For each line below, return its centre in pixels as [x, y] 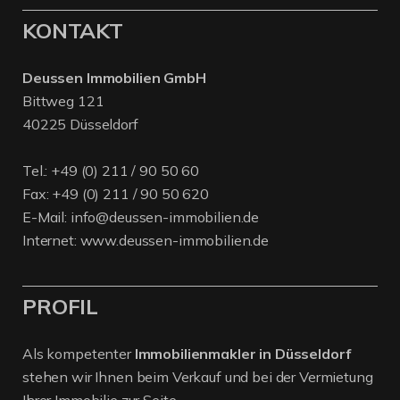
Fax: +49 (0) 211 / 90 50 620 [116, 194]
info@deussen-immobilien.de [165, 217]
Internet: [51, 241]
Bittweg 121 [63, 101]
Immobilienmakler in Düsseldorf [242, 354]
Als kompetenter [79, 354]
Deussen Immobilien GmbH [114, 78]
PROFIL [61, 307]
